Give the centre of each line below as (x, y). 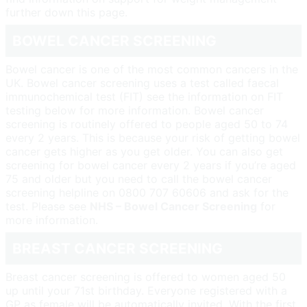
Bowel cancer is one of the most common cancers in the (152, 69)
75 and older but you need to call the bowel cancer (139, 179)
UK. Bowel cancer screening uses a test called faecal (142, 83)
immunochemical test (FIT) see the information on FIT (144, 96)
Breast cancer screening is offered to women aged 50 (146, 277)
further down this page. (66, 12)
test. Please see (48, 206)
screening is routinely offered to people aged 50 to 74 (147, 124)
